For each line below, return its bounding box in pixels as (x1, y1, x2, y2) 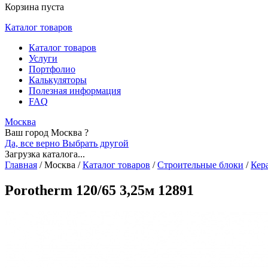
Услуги (29, 53, 57, 63)
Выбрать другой (62, 138, 129, 148)
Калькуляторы (29, 75, 87, 85)
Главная (5, 160, 37, 170)
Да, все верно (5, 138, 62, 148)
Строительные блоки (157, 160, 243, 170)
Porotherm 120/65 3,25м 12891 (5, 182, 194, 198)
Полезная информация (29, 86, 121, 96)
